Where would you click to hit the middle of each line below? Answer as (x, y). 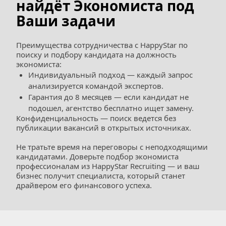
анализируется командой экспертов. (96, 86)
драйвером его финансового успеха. (84, 185)
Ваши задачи (66, 21)
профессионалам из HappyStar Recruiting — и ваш (108, 166)
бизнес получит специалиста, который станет (101, 176)
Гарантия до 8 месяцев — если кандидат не (108, 97)
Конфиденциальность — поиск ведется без (96, 118)
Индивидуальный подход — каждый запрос (110, 75)
